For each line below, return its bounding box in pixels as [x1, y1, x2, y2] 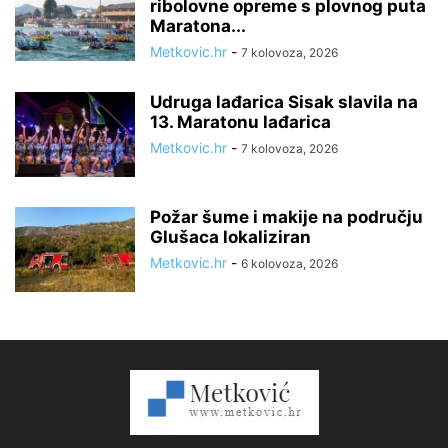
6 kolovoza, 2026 [241, 256, 338, 271]
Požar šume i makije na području [150, 207, 423, 227]
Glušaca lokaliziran [150, 227, 311, 247]
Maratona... [150, 16, 246, 36]
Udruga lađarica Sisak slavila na [150, 92, 418, 112]
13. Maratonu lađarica [150, 112, 331, 132]
